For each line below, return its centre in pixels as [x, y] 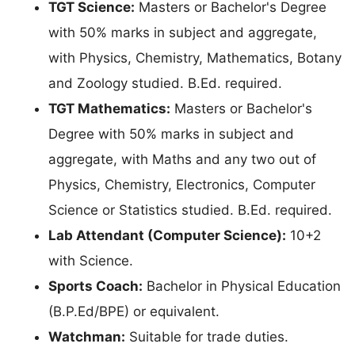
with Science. [91, 261]
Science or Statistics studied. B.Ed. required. [190, 210]
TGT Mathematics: [109, 109]
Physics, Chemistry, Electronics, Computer [182, 185]
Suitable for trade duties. [207, 337]
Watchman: [87, 337]
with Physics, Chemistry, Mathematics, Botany [195, 58]
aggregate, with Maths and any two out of [182, 160]
